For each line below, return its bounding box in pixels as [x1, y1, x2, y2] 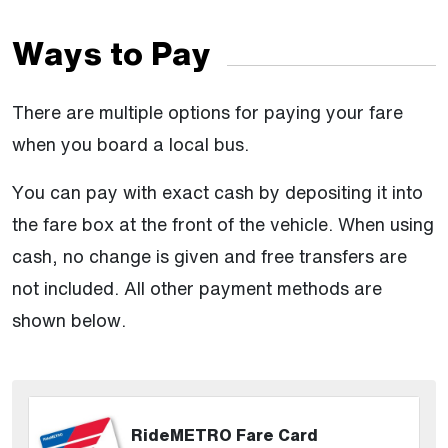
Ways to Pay [12, 29, 211, 78]
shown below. [12, 307, 126, 334]
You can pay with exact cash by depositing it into [12, 179, 423, 206]
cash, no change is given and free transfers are [12, 243, 407, 270]
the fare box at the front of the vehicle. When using [12, 211, 434, 238]
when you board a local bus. [12, 131, 249, 158]
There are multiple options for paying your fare [12, 99, 403, 126]
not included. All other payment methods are [12, 275, 382, 302]
